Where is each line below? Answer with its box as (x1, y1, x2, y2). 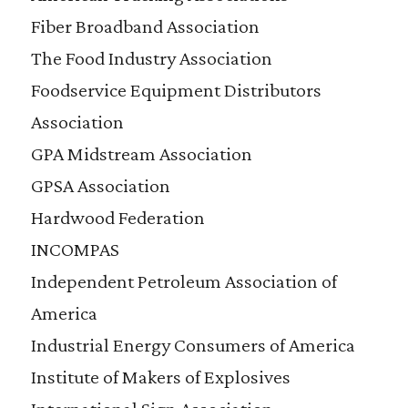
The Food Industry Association (30, 46, 272, 69)
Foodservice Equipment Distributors (30, 78, 321, 101)
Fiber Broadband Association (30, 15, 260, 37)
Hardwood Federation (30, 206, 205, 229)
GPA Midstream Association (30, 142, 252, 165)
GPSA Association (30, 174, 170, 197)
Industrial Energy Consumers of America (30, 333, 355, 356)
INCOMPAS (30, 238, 119, 260)
